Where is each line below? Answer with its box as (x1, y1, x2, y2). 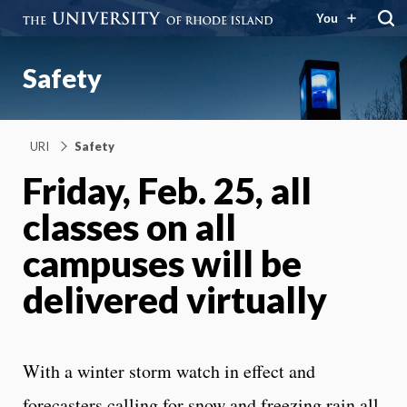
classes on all (23, 204, 236, 249)
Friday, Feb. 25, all (23, 168, 312, 213)
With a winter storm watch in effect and (23, 358, 315, 383)
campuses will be (23, 241, 302, 285)
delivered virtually (23, 277, 327, 322)
